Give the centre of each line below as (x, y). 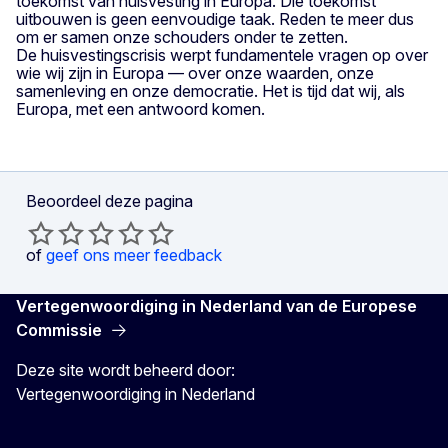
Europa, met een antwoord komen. (142, 108)
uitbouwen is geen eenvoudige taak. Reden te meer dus (215, 18)
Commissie (59, 329)
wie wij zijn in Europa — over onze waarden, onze (195, 72)
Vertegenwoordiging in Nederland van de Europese (216, 305)
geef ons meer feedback (134, 254)
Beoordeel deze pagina (109, 200)
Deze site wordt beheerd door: (125, 369)
